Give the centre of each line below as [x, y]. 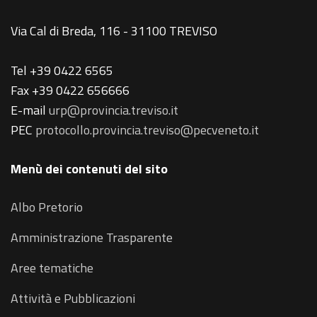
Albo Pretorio [47, 207]
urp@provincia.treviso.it [114, 110]
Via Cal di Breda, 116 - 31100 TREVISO [114, 31]
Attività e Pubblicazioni [73, 299]
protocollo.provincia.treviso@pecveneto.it [147, 130]
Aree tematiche [52, 268]
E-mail [30, 110]
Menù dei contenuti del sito [89, 169]
